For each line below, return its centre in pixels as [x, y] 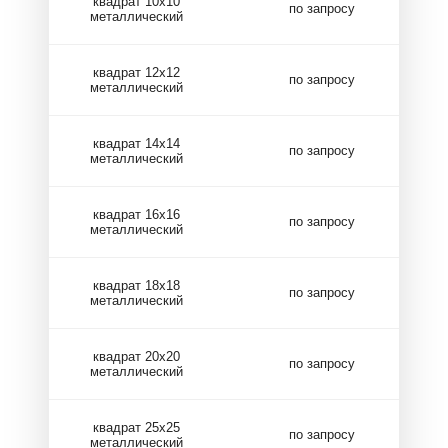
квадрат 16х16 [136, 214]
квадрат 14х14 [136, 143]
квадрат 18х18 [136, 285]
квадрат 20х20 [136, 356]
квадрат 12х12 [136, 72]
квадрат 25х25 [136, 427]
